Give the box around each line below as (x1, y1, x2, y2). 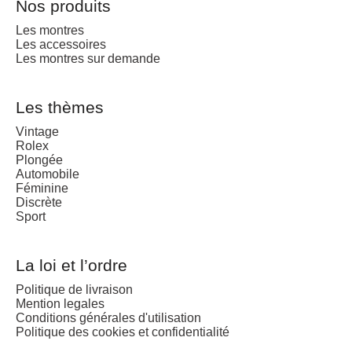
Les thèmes (16, 97, 104, 116)
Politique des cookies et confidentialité (16, 324, 229, 339)
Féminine (16, 181, 68, 195)
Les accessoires (16, 37, 106, 51)
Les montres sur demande (16, 51, 160, 65)
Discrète (16, 195, 62, 209)
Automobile (16, 167, 79, 181)
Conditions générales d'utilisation (16, 310, 201, 324)
